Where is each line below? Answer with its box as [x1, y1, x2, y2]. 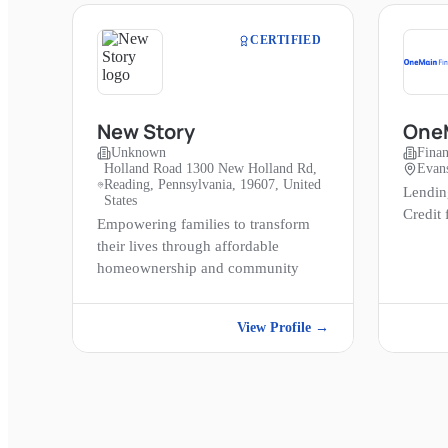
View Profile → [237, 320, 329, 336]
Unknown [111, 145, 166, 161]
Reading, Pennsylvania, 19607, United [103, 177, 321, 193]
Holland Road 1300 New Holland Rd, [103, 161, 317, 177]
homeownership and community [97, 260, 299, 277]
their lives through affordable [97, 238, 279, 255]
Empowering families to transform [97, 216, 310, 233]
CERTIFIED [250, 33, 321, 48]
